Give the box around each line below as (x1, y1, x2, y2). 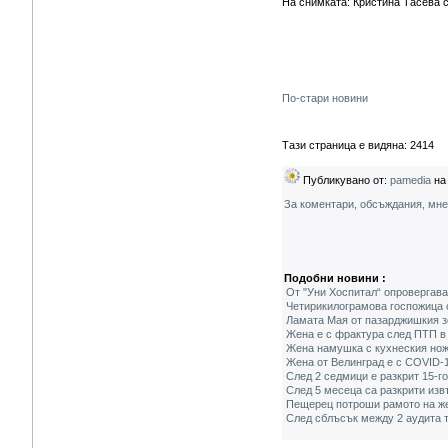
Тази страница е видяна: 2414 (282, 139, 434, 151)
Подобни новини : (284, 272, 386, 284)
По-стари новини (282, 92, 368, 104)
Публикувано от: (300, 174, 390, 186)
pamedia (390, 174, 431, 186)
